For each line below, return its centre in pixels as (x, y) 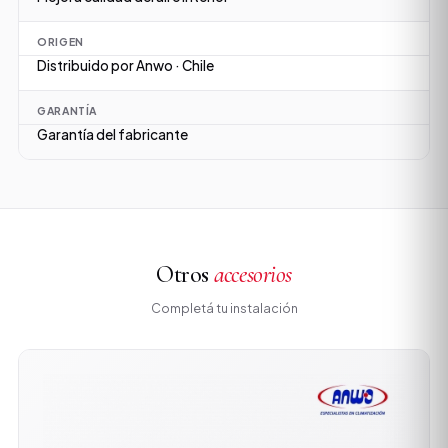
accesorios (253, 275)
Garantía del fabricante (112, 135)
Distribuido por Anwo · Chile (125, 66)
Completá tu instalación (224, 308)
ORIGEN (60, 42)
